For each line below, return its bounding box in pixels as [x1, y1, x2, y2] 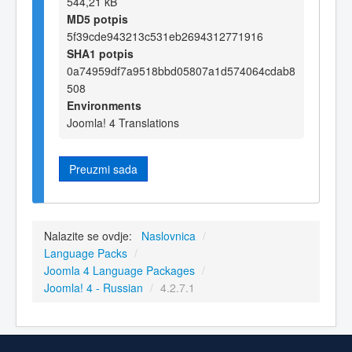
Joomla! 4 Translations [67, 114, 179, 130]
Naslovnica [141, 228, 196, 244]
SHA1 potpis [67, 45, 134, 61]
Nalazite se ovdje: [44, 228, 138, 244]
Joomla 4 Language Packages [44, 262, 195, 279]
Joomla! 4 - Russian [44, 280, 143, 296]
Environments [67, 97, 141, 113]
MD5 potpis [67, 10, 128, 27]
